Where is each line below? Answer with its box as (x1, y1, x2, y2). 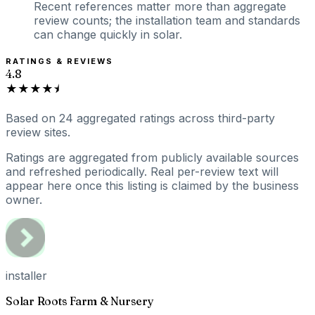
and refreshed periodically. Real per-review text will (6, 164, 278, 179)
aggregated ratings (77, 110, 175, 125)
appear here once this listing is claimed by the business (6, 178, 299, 193)
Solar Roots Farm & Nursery (6, 293, 154, 308)
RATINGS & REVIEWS (6, 56, 113, 66)
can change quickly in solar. (34, 27, 182, 41)
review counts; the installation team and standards (34, 13, 300, 27)
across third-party (179, 110, 275, 125)
